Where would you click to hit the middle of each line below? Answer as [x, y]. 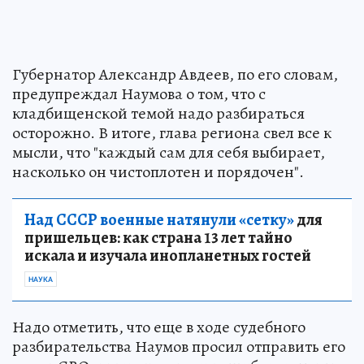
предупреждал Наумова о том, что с [139, 94]
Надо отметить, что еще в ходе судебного [159, 327]
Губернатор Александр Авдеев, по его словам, [175, 75]
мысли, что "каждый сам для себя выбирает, [169, 153]
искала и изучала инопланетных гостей [168, 256]
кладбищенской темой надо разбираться [158, 114]
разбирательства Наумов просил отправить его [179, 347]
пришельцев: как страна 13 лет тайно [158, 238]
